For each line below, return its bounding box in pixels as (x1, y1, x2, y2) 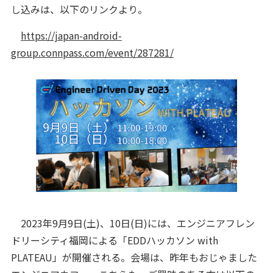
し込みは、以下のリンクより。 (10, 1, 147, 16)
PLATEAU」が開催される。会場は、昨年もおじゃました (10, 250, 257, 265)
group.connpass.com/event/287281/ (10, 44, 174, 60)
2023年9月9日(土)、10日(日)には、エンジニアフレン (10, 216, 255, 231)
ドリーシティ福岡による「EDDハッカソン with (10, 233, 218, 248)
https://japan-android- (20, 27, 122, 43)
